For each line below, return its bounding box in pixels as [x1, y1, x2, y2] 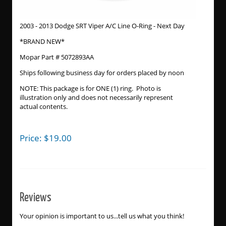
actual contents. [19, 102, 68, 111]
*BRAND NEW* [19, 37, 65, 46]
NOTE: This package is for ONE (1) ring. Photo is [19, 84, 161, 93]
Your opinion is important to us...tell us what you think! [19, 211, 184, 220]
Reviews [19, 189, 51, 205]
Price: [19, 132, 44, 144]
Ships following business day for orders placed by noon [19, 68, 184, 78]
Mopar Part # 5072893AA [19, 52, 94, 62]
